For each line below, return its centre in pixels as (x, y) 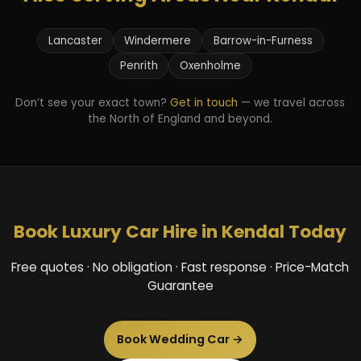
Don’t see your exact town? (93, 103)
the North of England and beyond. (180, 119)
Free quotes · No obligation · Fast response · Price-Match (180, 268)
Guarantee (180, 286)
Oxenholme (211, 66)
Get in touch (204, 103)
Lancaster (75, 40)
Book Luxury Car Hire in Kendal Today (180, 232)
